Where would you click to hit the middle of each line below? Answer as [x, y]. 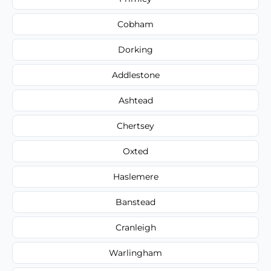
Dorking [135, 49]
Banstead [135, 202]
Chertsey [135, 126]
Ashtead [135, 100]
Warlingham [135, 253]
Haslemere [135, 176]
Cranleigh [135, 227]
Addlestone [135, 75]
